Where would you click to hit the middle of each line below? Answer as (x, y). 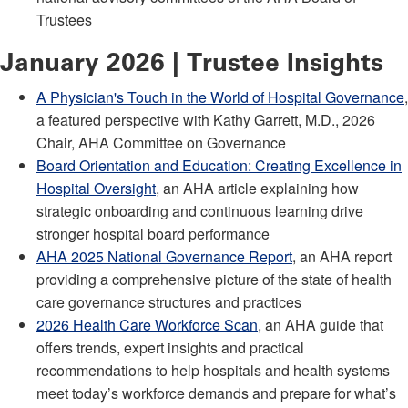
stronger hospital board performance (153, 233)
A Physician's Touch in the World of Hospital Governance (220, 97)
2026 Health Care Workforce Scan (147, 324)
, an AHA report (342, 256)
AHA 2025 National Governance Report (164, 256)
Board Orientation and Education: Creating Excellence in (219, 165)
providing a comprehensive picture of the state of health (214, 279)
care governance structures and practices (169, 301)
